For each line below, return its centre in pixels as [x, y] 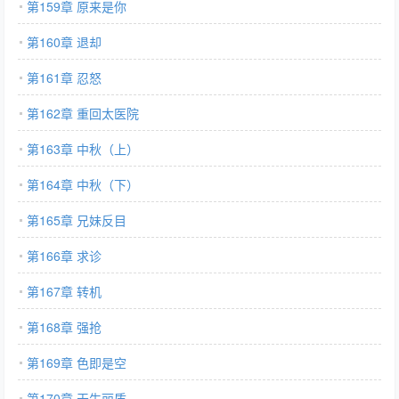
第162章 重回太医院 [83, 113]
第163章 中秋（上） [83, 149]
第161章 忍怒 [64, 77]
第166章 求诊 [64, 256]
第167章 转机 [64, 291]
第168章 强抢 [64, 327]
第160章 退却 [64, 42]
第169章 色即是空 [77, 362]
